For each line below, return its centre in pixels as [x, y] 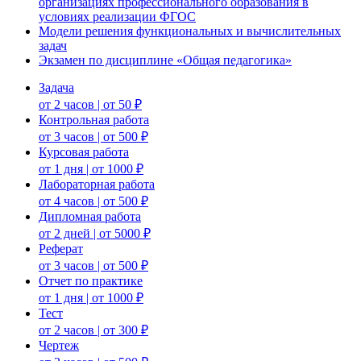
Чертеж [59, 345]
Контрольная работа [94, 119]
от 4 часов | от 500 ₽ [93, 201]
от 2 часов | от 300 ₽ [93, 330]
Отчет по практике [91, 280]
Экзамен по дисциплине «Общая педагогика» [165, 60]
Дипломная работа [90, 216]
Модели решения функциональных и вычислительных [190, 31]
